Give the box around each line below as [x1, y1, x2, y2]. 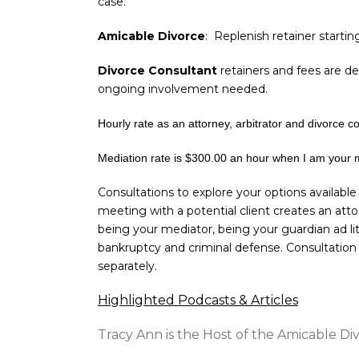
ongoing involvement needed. [98, 82, 268, 96]
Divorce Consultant [98, 63, 217, 78]
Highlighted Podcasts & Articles [98, 292, 298, 308]
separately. [98, 259, 157, 273]
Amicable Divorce [98, 29, 205, 43]
